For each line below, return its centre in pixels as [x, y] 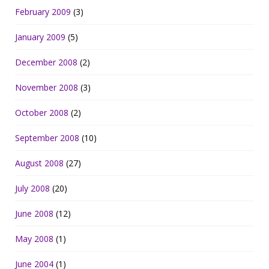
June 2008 [34, 214]
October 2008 [42, 113]
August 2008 [39, 163]
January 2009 [40, 37]
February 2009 [43, 12]
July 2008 [32, 189]
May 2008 [34, 239]
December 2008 [46, 62]
